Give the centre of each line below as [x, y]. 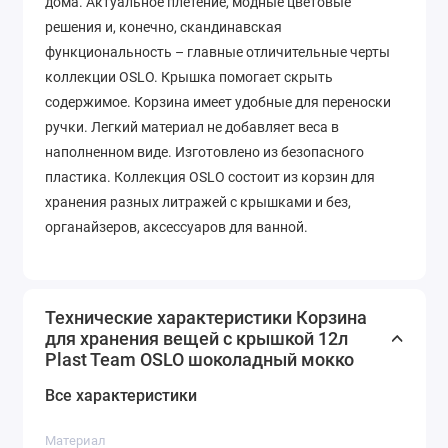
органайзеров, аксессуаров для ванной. [176, 226]
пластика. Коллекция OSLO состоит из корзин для [210, 176]
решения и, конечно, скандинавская [163, 26]
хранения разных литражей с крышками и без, [198, 201]
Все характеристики [121, 396]
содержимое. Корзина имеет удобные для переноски [218, 101]
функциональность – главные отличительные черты [217, 51]
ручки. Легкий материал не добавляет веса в [192, 126]
